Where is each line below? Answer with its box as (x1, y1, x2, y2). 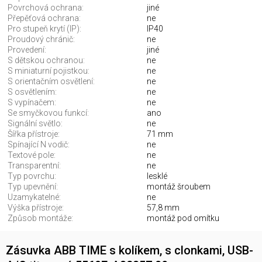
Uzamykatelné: (8, 192, 61, 202)
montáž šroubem (147, 182, 211, 192)
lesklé (147, 171, 168, 181)
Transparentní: (8, 161, 61, 171)
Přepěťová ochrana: (8, 13, 81, 23)
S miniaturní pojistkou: (8, 66, 89, 76)
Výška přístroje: (8, 203, 64, 213)
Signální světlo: (8, 119, 63, 129)
